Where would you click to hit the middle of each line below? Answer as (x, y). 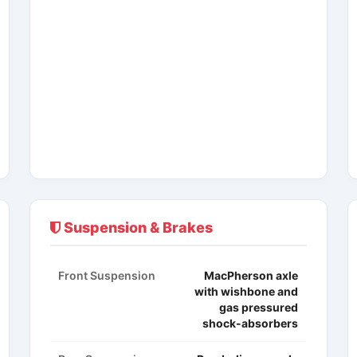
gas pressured (259, 308)
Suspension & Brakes (137, 228)
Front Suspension (107, 276)
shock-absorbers (251, 324)
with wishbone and (247, 292)
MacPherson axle (251, 276)
